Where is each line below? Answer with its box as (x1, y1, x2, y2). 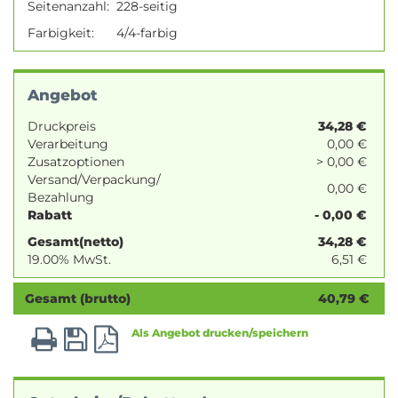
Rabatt (28, 206, 72, 223)
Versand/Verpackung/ (28, 171, 161, 187)
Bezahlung (28, 188, 94, 205)
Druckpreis (28, 117, 96, 134)
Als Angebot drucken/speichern (131, 325, 308, 339)
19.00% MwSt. (28, 251, 111, 267)
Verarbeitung (28, 135, 108, 152)
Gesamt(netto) (28, 233, 123, 250)
